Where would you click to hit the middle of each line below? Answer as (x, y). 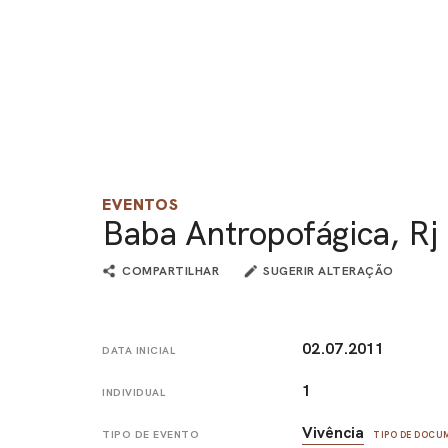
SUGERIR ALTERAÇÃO (328, 271)
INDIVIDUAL (133, 392)
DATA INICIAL (138, 351)
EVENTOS (140, 205)
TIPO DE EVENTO (150, 434)
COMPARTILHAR (170, 271)
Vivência (333, 432)
